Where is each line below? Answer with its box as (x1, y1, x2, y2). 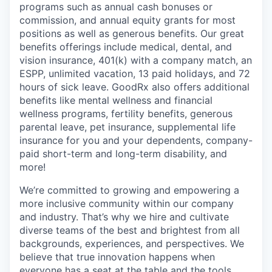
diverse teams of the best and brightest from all (19, 224, 240, 236)
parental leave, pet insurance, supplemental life (19, 121, 236, 133)
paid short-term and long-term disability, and (19, 148, 227, 160)
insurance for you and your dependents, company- (19, 134, 253, 146)
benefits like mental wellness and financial (19, 94, 212, 106)
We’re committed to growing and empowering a (19, 184, 239, 196)
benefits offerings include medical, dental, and (19, 41, 232, 53)
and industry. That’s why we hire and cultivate (19, 211, 229, 223)
